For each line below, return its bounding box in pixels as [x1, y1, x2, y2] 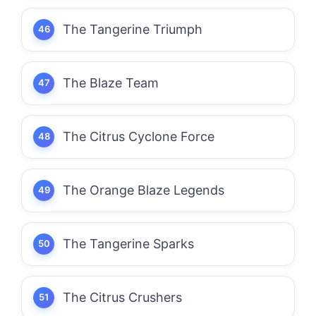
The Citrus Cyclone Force [63, 128, 214, 144]
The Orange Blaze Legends [63, 182, 224, 197]
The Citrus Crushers [63, 289, 182, 305]
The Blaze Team [63, 75, 159, 90]
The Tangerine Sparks [63, 236, 194, 251]
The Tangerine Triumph [63, 21, 202, 37]
